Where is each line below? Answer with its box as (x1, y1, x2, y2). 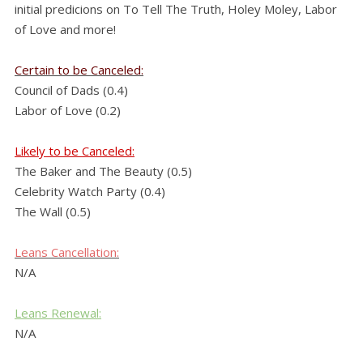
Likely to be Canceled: (15, 143, 135, 160)
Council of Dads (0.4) (15, 82, 128, 99)
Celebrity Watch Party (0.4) (15, 183, 165, 200)
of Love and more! (15, 21, 116, 38)
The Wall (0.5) (15, 203, 91, 220)
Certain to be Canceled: (15, 62, 143, 79)
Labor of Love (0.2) (15, 102, 121, 119)
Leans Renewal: (15, 305, 101, 322)
